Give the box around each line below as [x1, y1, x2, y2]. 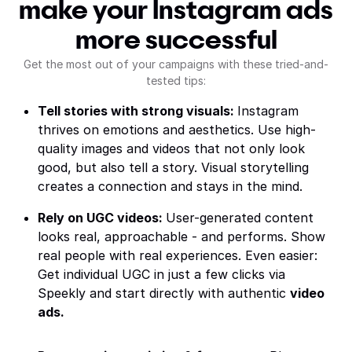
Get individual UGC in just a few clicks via [38, 266, 285, 282]
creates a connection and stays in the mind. [38, 178, 302, 194]
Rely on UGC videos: [38, 210, 166, 225]
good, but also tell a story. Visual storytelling [38, 159, 309, 175]
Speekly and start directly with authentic [38, 285, 290, 301]
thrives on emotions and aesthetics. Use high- [38, 122, 316, 137]
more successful [75, 28, 277, 53]
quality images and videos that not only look [38, 141, 305, 156]
